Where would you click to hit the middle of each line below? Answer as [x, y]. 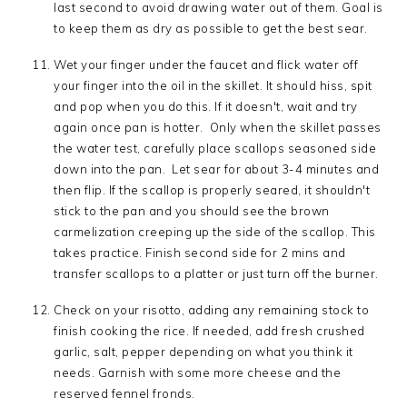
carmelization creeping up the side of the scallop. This [215, 232]
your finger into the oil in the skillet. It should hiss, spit [213, 85]
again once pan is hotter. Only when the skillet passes [218, 127]
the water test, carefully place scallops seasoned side [215, 148]
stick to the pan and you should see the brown [192, 211]
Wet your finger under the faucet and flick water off [206, 65]
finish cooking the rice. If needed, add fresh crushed [209, 331]
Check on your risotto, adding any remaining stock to [212, 310]
